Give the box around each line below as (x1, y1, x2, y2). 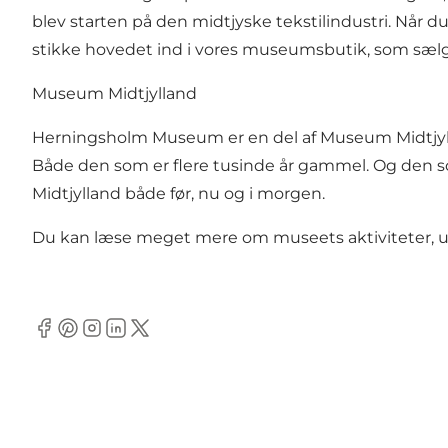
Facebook (31, 328, 110, 348)
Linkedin (103, 328, 173, 348)
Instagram (79, 328, 161, 348)
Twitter (127, 328, 183, 348)
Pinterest (55, 328, 129, 348)
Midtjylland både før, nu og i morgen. (32, 184, 329, 204)
